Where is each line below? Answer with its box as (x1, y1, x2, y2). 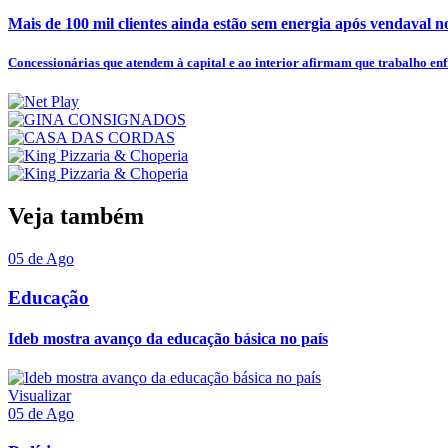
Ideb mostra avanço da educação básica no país (8, 330, 328, 348)
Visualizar (8, 387, 71, 405)
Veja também (8, 203, 144, 230)
